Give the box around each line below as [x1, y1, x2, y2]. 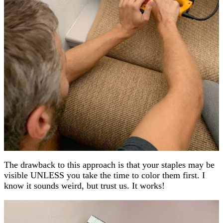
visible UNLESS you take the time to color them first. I [4, 170, 205, 181]
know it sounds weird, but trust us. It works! [4, 181, 165, 191]
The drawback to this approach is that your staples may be [4, 160, 215, 170]
